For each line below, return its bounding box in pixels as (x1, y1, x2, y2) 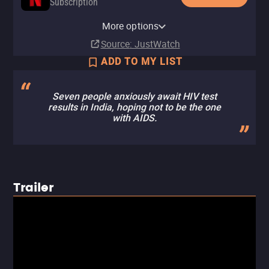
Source (100, 37, 130, 50)
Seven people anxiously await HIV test (52, 91, 217, 102)
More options (102, 19, 159, 32)
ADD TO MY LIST (101, 56, 183, 67)
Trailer (13, 178, 53, 198)
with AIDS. (112, 112, 157, 124)
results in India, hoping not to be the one (48, 101, 221, 113)
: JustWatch (129, 37, 180, 50)
